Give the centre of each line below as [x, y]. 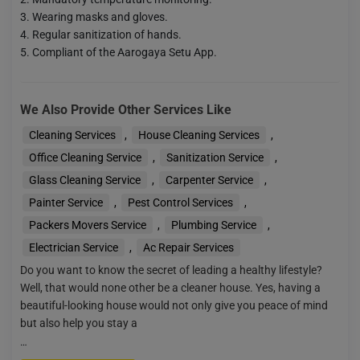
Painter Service [66, 202]
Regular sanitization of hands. [107, 34]
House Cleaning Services [199, 135]
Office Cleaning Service [85, 157]
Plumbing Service [214, 225]
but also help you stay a [79, 323]
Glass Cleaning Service [85, 180]
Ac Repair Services [188, 247]
